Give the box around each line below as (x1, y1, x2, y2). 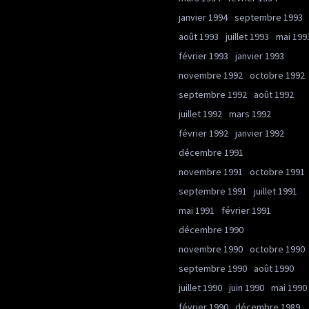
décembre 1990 (179, 223, 243, 236)
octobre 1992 (250, 69, 305, 81)
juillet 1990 (179, 281, 222, 294)
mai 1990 (271, 281, 307, 294)
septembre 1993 (235, 11, 303, 23)
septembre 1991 (179, 185, 247, 197)
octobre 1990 (250, 243, 305, 255)
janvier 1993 (235, 50, 284, 62)
